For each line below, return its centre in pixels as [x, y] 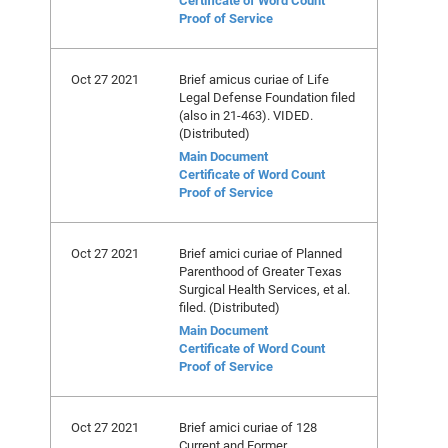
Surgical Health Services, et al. [264, 289]
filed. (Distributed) [229, 307]
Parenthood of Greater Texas [260, 271]
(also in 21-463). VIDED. [246, 115]
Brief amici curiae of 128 [248, 427]
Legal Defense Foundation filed [267, 97]
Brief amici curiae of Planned [260, 253]
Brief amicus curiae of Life [254, 79]
